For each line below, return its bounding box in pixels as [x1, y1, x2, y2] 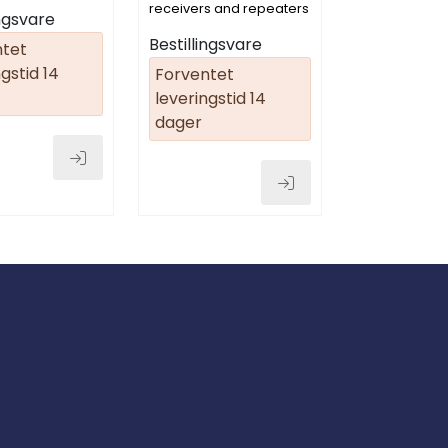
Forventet [155, 63, 235, 87]
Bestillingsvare [149, 33, 263, 57]
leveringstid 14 [155, 87, 267, 111]
